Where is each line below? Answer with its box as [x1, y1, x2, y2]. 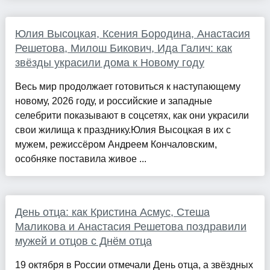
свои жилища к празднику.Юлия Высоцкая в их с [14, 125, 231, 136]
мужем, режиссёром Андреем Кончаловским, [14, 139, 217, 150]
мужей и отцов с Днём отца [14, 235, 152, 248]
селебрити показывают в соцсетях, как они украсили [14, 110, 249, 121]
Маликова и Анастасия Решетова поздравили [14, 221, 246, 233]
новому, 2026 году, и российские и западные [14, 96, 212, 107]
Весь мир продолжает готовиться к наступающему [14, 81, 240, 92]
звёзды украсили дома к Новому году [14, 57, 204, 69]
